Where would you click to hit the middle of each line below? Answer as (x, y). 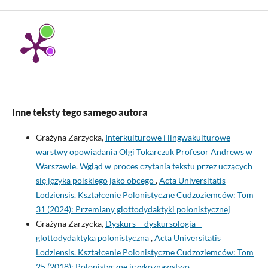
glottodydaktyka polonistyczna (93, 238)
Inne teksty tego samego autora (80, 112)
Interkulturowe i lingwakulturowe (167, 138)
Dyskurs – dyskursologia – (153, 224)
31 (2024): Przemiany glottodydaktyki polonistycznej (133, 209)
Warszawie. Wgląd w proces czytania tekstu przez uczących (144, 166)
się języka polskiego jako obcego (95, 181)
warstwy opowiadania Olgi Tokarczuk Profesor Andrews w (144, 152)
